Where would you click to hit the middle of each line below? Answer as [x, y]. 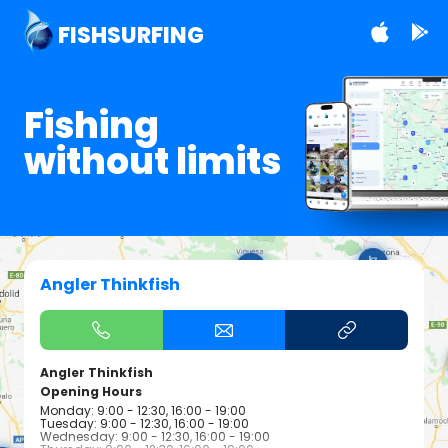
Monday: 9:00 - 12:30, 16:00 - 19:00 [143, 411]
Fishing [91, 126]
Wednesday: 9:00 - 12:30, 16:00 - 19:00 [155, 437]
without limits [152, 162]
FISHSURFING [130, 35]
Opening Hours [91, 392]
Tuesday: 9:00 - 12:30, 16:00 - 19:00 [144, 424]
